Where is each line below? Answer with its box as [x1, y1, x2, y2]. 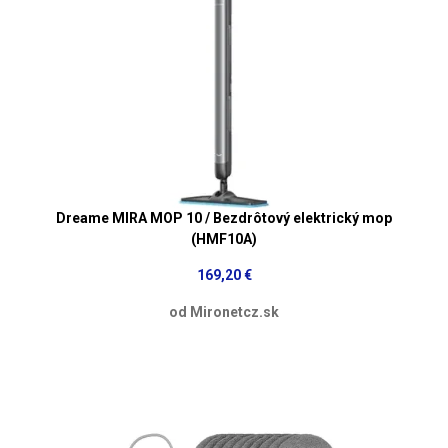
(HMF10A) [191, 230, 257, 247]
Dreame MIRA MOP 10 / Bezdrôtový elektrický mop [56, 209, 392, 226]
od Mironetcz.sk [169, 303, 279, 320]
